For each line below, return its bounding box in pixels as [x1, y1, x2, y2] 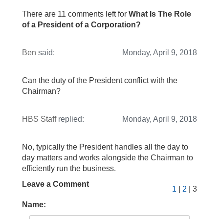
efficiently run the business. [22, 164, 116, 173]
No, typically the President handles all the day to [22, 143, 188, 152]
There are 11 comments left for [22, 10, 129, 19]
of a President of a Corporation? [22, 21, 141, 29]
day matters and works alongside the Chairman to [22, 153, 193, 162]
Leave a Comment [22, 180, 89, 189]
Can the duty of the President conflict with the [22, 76, 177, 85]
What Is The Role [129, 10, 191, 19]
